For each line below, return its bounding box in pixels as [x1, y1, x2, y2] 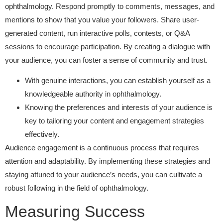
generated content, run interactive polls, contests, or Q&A [5, 28, 190, 37]
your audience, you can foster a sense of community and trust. [5, 55, 208, 64]
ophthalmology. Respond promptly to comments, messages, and [5, 1, 215, 10]
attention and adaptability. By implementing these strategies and [5, 157, 210, 166]
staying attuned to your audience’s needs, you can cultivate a [5, 170, 202, 179]
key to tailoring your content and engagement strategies [25, 116, 204, 125]
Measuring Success [5, 202, 145, 221]
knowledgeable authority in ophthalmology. [25, 90, 161, 99]
